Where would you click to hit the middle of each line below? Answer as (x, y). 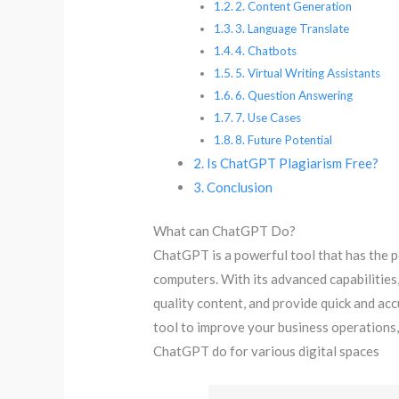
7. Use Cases (269, 117)
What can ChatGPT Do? (225, 231)
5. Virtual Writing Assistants (308, 73)
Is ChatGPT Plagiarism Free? (293, 163)
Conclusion (240, 187)
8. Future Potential (284, 139)
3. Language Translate (293, 28)
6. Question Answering (294, 95)
